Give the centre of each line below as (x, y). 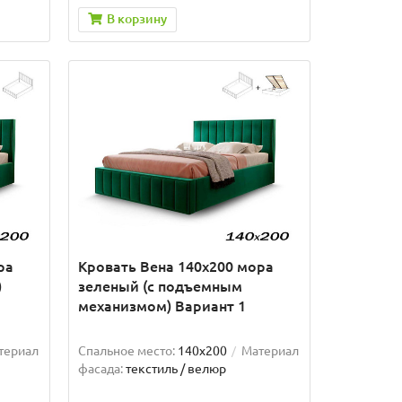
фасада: (100, 369)
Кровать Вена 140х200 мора (175, 267)
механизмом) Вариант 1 (162, 306)
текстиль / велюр (175, 369)
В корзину (136, 18)
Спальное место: (126, 351)
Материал (270, 351)
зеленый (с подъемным (160, 287)
